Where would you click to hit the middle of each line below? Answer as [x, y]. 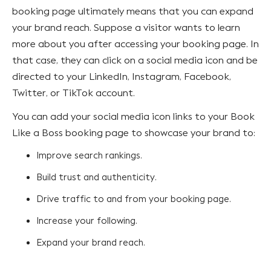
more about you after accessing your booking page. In [135, 44]
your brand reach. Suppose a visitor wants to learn [126, 27]
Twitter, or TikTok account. [75, 93]
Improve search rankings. [89, 155]
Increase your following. [88, 220]
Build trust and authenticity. [98, 177]
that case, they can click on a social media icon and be [135, 60]
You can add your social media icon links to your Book [133, 116]
